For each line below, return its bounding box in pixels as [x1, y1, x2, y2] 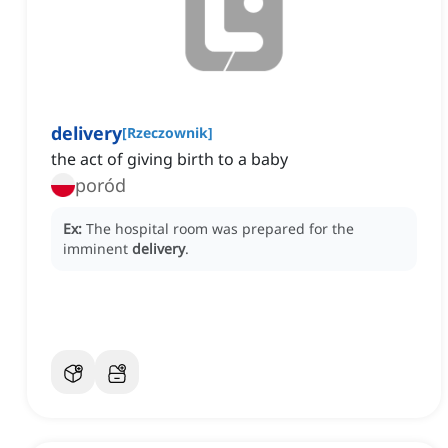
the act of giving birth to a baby [51, 148, 288, 171]
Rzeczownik [127, 123, 208, 143]
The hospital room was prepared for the [86, 219, 354, 239]
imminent [63, 239, 132, 259]
